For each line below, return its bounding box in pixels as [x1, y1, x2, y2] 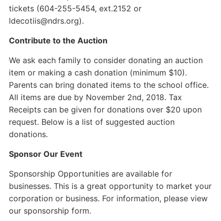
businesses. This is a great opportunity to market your [8, 181, 212, 191]
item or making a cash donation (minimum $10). [8, 68, 187, 77]
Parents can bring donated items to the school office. [8, 80, 209, 90]
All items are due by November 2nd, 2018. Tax [8, 92, 182, 102]
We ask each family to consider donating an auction [8, 55, 203, 65]
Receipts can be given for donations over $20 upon [8, 105, 202, 114]
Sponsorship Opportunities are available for [8, 169, 172, 179]
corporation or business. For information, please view [8, 193, 208, 203]
